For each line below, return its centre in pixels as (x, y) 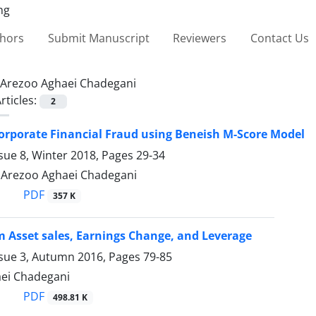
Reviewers (200, 38)
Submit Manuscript (98, 38)
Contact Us (279, 38)
